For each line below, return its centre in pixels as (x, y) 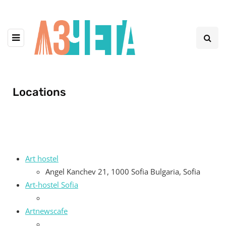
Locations (39, 92)
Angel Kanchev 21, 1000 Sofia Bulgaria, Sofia (123, 172)
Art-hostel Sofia (52, 185)
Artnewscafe (46, 211)
